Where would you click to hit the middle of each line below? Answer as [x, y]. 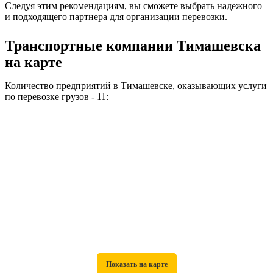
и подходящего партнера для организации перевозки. [116, 17]
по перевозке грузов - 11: [57, 97]
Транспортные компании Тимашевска [133, 46]
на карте [34, 62]
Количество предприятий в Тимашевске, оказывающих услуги [136, 86]
